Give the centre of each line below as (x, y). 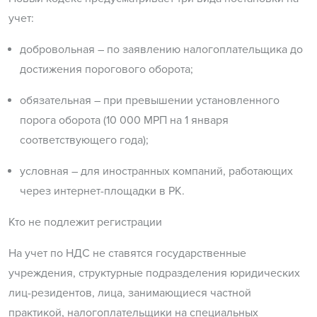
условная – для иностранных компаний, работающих (156, 171)
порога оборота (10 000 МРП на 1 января (124, 120)
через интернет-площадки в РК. (102, 191)
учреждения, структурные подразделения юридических (154, 273)
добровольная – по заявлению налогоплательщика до (161, 49)
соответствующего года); (84, 140)
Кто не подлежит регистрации (85, 222)
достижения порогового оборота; (106, 69)
